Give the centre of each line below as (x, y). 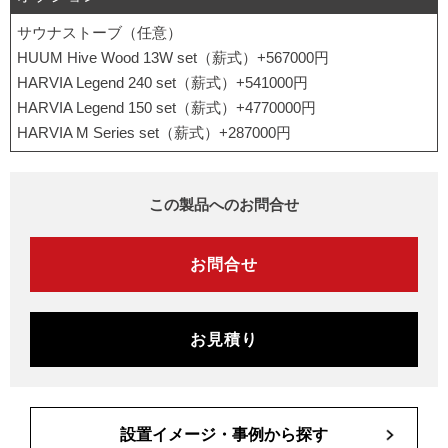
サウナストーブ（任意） (99, 33)
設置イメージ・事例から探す (224, 434)
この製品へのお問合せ (224, 205)
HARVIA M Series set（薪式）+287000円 (154, 133)
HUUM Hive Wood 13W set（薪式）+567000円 (173, 58)
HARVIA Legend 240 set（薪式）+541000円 (162, 83)
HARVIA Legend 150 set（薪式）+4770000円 (166, 108)
